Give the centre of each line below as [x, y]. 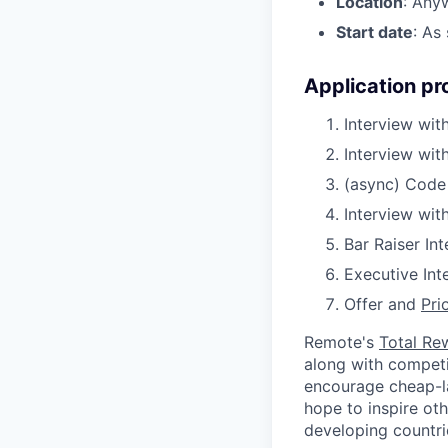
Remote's [341, 341]
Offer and [382, 303]
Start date [374, 31]
